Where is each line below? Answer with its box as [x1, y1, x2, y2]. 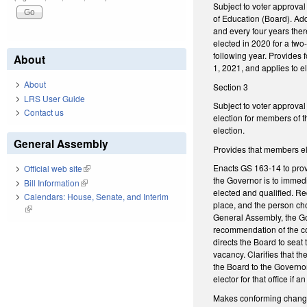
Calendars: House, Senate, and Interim [24, 191, 169, 203]
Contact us [24, 106, 64, 119]
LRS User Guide [24, 92, 85, 104]
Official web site [24, 162, 82, 175]
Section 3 [213, 80, 249, 93]
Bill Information [24, 176, 79, 188]
